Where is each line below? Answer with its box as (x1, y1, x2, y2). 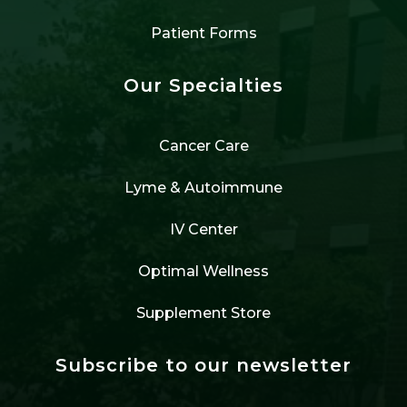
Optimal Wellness (138, 262, 269, 280)
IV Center (169, 220, 238, 238)
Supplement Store (136, 303, 271, 322)
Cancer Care (158, 136, 249, 154)
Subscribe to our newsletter (55, 353, 352, 376)
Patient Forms (150, 24, 257, 42)
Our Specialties (124, 74, 283, 96)
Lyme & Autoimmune (124, 178, 283, 196)
